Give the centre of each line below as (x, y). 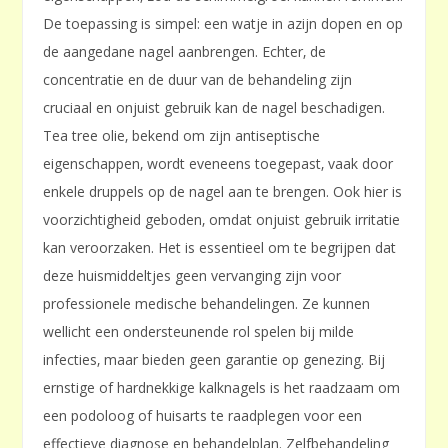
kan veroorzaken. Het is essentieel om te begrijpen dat (220, 248)
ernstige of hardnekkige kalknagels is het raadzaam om (222, 388)
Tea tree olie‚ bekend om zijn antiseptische (182, 136)
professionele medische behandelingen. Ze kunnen (207, 304)
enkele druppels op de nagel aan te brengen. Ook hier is (223, 192)
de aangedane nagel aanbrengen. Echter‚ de (185, 52)
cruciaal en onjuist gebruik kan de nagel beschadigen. (214, 108)
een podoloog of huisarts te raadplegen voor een (203, 416)
